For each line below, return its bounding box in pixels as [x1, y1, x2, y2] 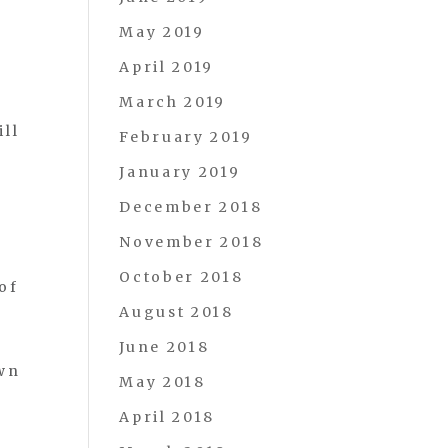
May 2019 [119, 23, 205, 41]
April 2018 [119, 408, 216, 426]
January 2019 [119, 163, 241, 181]
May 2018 [119, 373, 206, 391]
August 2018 [119, 303, 234, 321]
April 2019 [119, 58, 215, 76]
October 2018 [119, 268, 244, 286]
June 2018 [119, 338, 210, 356]
